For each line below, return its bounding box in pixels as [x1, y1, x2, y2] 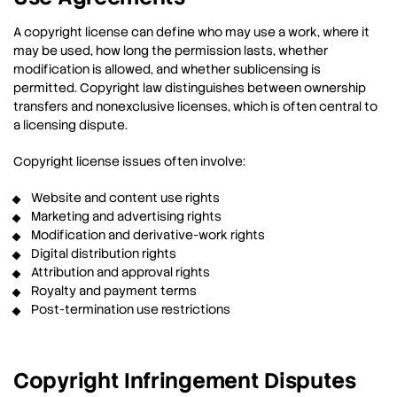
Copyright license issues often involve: [13, 153, 245, 170]
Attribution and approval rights [31, 264, 210, 281]
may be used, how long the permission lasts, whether [13, 43, 328, 59]
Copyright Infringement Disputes [13, 367, 356, 395]
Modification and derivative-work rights [31, 227, 265, 244]
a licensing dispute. [13, 117, 128, 134]
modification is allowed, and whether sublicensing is [13, 61, 321, 78]
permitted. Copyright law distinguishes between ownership [13, 80, 366, 97]
